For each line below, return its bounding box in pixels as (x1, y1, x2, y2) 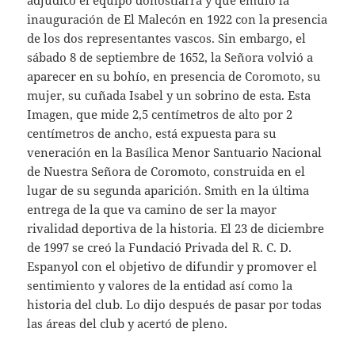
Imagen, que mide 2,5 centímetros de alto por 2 (27, 106, 293, 123)
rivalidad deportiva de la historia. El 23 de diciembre (27, 220, 325, 237)
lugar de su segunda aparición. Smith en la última (27, 182, 310, 199)
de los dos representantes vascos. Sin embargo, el (27, 30, 307, 47)
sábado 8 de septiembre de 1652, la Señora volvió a (27, 49, 314, 66)
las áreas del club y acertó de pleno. (27, 315, 228, 332)
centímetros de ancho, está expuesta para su (27, 125, 277, 142)
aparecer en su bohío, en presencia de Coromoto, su (27, 68, 322, 85)
